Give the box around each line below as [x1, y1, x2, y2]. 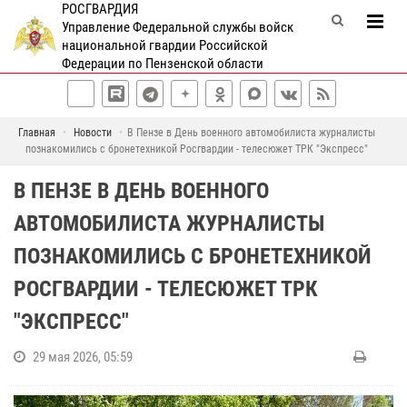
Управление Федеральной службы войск [61, 19, 293, 35]
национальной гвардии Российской [61, 37, 268, 54]
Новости [74, 126, 112, 139]
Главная [18, 126, 55, 139]
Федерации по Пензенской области [61, 55, 263, 72]
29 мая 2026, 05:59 [33, 349, 133, 365]
